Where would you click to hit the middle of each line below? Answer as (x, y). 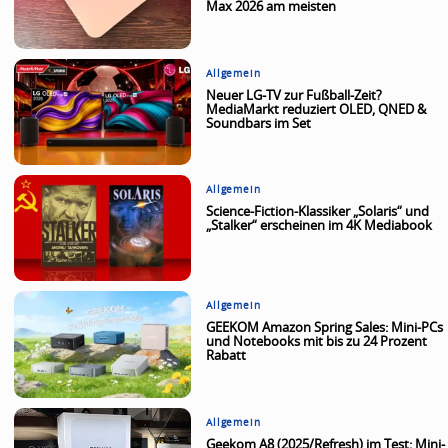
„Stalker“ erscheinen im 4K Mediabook (319, 227)
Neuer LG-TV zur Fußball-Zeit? (294, 96)
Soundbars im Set (259, 124)
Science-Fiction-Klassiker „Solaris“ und (318, 213)
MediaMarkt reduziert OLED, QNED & (316, 110)
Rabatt (226, 357)
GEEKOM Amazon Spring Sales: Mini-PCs (325, 329)
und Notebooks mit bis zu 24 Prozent (317, 343)
